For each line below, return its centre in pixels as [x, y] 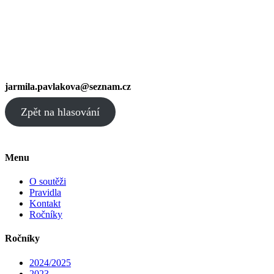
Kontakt [45, 204]
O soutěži [48, 182]
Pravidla [45, 193]
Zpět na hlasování [60, 112]
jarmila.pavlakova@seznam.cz [68, 87]
